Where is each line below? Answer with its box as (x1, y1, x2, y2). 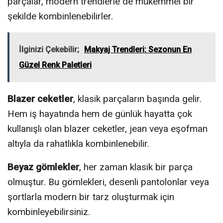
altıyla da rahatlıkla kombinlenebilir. (7, 137, 149, 149)
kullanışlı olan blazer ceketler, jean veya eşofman (7, 122, 208, 134)
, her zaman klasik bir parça (79, 161, 193, 173)
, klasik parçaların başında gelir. (73, 93, 202, 105)
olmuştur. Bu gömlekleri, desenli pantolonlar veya (7, 176, 209, 188)
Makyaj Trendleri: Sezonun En (84, 44, 192, 54)
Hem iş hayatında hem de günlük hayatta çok (7, 108, 192, 119)
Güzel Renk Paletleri (19, 60, 92, 70)
